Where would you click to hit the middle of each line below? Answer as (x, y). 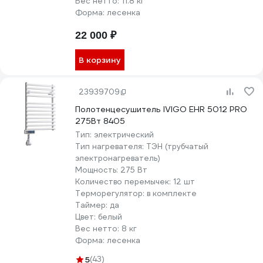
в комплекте (172, 193)
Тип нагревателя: (111, 146)
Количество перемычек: (124, 182)
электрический (124, 135)
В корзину (100, 60)
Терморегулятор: (111, 193)
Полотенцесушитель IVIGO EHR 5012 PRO (161, 109)
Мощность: (98, 170)
